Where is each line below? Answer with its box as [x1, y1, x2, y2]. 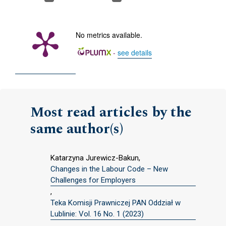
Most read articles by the [30, 101, 192, 123]
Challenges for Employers [50, 175, 136, 185]
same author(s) [30, 118, 123, 140]
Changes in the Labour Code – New [50, 164, 168, 174]
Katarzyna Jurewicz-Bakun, [50, 153, 140, 162]
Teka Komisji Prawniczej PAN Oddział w [50, 198, 181, 207]
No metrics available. [76, 29, 142, 40]
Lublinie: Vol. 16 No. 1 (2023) [50, 209, 144, 218]
